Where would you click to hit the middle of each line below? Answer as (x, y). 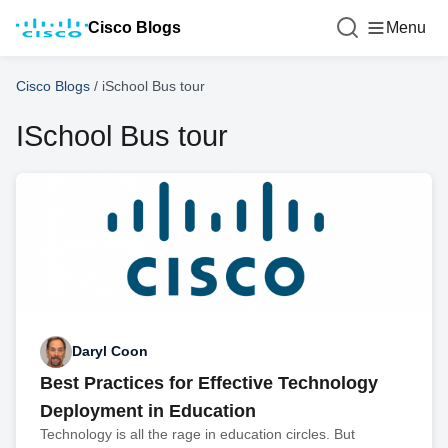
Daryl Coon (110, 351)
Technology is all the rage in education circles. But (197, 433)
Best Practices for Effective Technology (209, 382)
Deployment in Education (148, 410)
